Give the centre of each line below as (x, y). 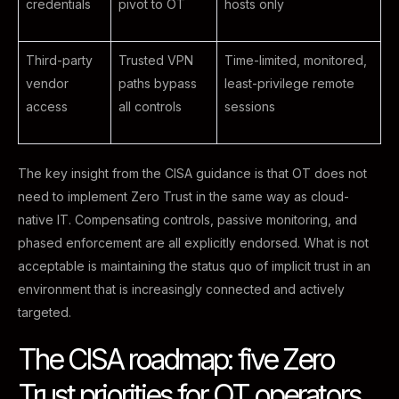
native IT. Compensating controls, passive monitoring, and (187, 220)
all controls (150, 106)
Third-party (59, 60)
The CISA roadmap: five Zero (176, 359)
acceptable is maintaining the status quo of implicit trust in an (194, 266)
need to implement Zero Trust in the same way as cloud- (183, 196)
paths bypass (158, 83)
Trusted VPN (156, 60)
